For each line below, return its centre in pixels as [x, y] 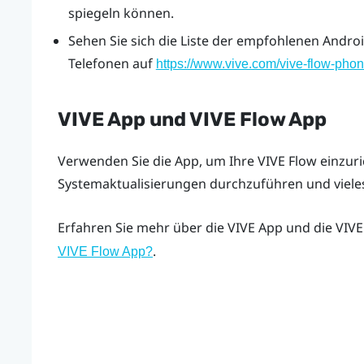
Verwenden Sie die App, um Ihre [157, 161]
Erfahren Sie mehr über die [142, 227]
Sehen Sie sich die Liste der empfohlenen [195, 41]
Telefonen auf [112, 64]
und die [309, 227]
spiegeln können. [121, 13]
